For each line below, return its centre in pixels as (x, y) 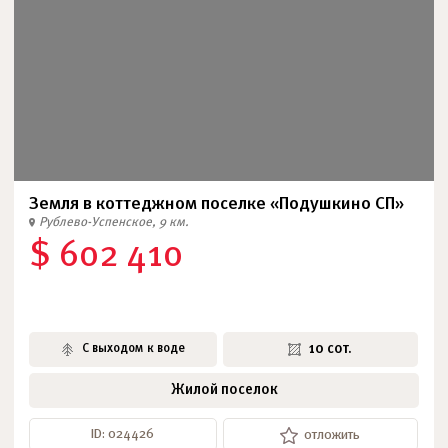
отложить (332, 435)
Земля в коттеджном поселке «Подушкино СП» (216, 204)
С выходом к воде (133, 349)
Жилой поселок (224, 390)
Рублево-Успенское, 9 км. (114, 222)
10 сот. (330, 349)
